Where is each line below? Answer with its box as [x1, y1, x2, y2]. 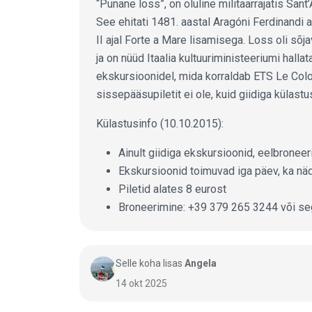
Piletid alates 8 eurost [118, 182, 226, 196]
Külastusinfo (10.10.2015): [96, 116, 224, 130]
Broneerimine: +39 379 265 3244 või [118, 200, 298, 214]
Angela [185, 258, 217, 270]
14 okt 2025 [116, 278, 167, 290]
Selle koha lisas [116, 258, 185, 270]
